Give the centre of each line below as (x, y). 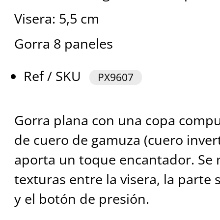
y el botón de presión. (82, 199)
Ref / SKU (54, 76)
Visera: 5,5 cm (56, 19)
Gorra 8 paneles (63, 44)
